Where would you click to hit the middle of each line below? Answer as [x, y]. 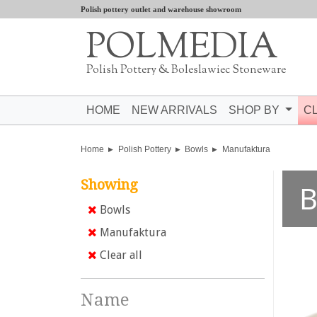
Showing [109, 185]
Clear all [120, 255]
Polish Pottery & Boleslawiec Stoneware [186, 70]
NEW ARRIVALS [174, 110]
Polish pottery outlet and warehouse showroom [161, 9]
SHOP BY [255, 110]
